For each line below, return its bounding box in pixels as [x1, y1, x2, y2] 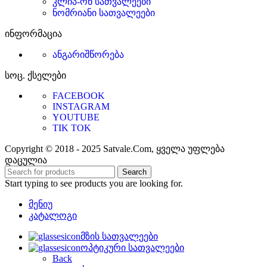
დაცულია [5, 154, 47, 165]
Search [122, 167, 147, 176]
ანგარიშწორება [52, 49, 124, 60]
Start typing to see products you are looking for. [5, 178, 183, 188]
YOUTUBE [52, 111, 100, 122]
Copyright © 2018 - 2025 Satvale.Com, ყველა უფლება [5, 143, 225, 154]
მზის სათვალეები [80, 231, 158, 241]
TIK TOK [52, 122, 91, 133]
